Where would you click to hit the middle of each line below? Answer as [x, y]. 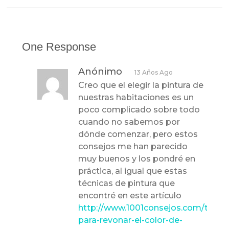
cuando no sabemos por [129, 122]
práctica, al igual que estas [133, 171]
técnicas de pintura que [127, 184]
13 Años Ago [154, 73]
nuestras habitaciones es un [136, 98]
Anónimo [100, 72]
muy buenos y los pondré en [137, 159]
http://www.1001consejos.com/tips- [151, 208]
